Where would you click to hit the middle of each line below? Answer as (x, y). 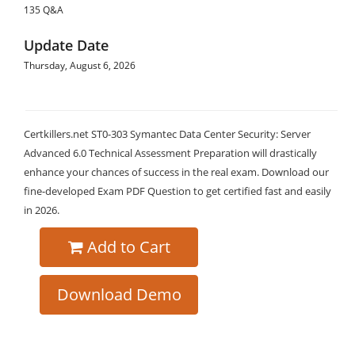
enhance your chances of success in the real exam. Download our (176, 172)
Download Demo (119, 294)
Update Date (66, 45)
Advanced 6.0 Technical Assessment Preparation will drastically (170, 153)
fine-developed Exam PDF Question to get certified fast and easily (177, 191)
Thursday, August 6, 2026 (80, 65)
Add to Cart (128, 247)
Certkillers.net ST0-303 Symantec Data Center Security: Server (167, 134)
